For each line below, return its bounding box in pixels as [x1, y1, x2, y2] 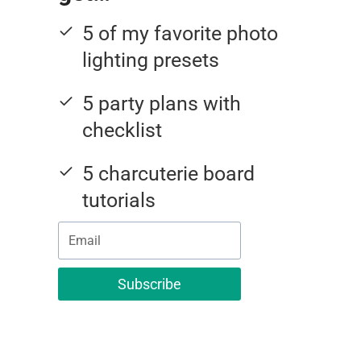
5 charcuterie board [82, 162, 255, 186]
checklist [82, 118, 162, 143]
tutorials [82, 189, 156, 213]
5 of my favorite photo [82, 22, 278, 46]
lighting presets [82, 48, 219, 73]
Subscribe [117, 276, 181, 293]
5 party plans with [82, 92, 241, 116]
